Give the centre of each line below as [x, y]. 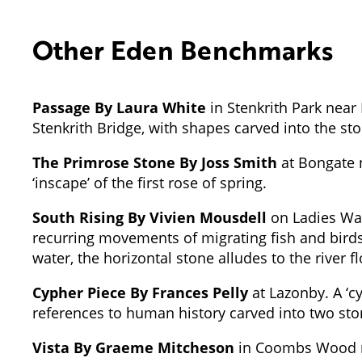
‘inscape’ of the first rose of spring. [152, 182]
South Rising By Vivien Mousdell [149, 217]
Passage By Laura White [119, 107]
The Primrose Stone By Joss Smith [155, 162]
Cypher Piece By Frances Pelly [140, 292]
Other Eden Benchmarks [183, 49]
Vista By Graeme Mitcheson [133, 347]
